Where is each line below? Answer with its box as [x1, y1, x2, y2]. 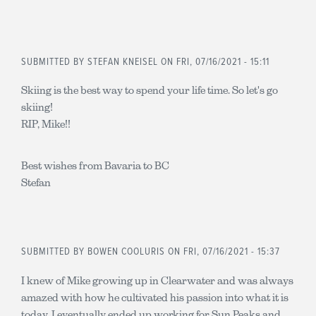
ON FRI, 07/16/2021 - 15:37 [165, 245, 280, 258]
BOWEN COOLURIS [87, 245, 165, 258]
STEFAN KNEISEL [87, 55, 161, 68]
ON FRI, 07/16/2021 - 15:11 [161, 55, 269, 68]
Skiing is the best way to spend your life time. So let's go [21, 84, 278, 96]
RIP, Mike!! [21, 118, 71, 130]
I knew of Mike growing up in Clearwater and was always [21, 274, 293, 286]
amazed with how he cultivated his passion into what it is [21, 291, 288, 303]
